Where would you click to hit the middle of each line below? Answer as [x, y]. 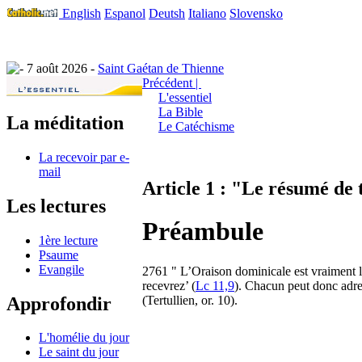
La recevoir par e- [84, 157]
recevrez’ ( [169, 285]
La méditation [65, 122]
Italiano [207, 13]
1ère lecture [68, 240]
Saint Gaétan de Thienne [161, 68]
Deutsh [167, 13]
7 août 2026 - [61, 68]
